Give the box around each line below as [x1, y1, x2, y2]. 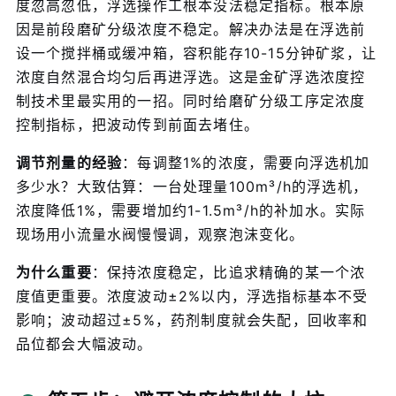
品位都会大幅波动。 [15, 335, 153, 354]
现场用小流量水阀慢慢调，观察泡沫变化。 [15, 225, 305, 244]
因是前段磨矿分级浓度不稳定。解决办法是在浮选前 [15, 20, 366, 39]
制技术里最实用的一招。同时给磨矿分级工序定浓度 [15, 92, 366, 110]
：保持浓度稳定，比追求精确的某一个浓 [91, 263, 366, 282]
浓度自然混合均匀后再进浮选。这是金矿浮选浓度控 [15, 68, 366, 87]
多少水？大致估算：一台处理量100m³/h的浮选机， [15, 178, 368, 196]
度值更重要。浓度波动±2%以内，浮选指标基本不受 [15, 287, 369, 306]
